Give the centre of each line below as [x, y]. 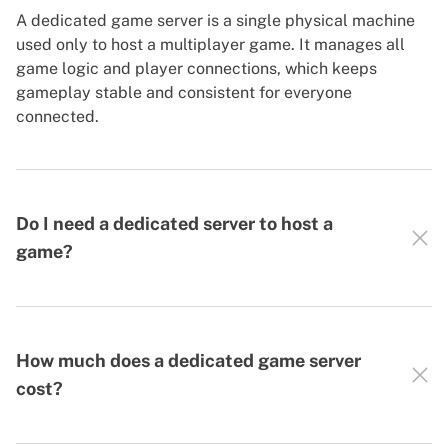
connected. [57, 117]
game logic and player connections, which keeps [196, 69]
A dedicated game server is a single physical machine [215, 21]
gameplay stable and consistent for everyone [184, 93]
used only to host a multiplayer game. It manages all [210, 45]
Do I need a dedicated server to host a [174, 224]
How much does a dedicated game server [188, 361]
